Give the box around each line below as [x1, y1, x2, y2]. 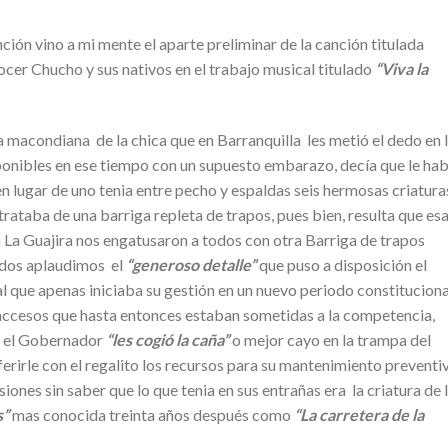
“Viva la [375, 59, 428, 79]
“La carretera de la [294, 405, 424, 425]
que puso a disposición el [256, 255, 427, 275]
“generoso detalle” [126, 255, 256, 275]
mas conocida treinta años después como [9, 405, 294, 425]
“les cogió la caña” [106, 330, 229, 350]
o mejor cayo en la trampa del [229, 330, 431, 350]
